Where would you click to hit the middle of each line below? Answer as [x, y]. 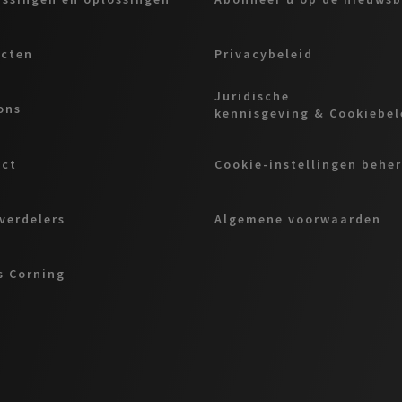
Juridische [252, 96]
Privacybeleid [264, 53]
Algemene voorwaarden [298, 218]
